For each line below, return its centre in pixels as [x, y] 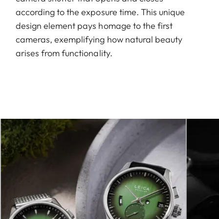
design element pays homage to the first [94, 25]
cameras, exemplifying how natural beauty [99, 39]
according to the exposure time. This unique [100, 12]
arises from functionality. [64, 53]
